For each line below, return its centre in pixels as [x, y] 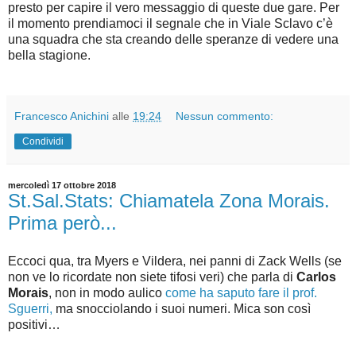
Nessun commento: [225, 116]
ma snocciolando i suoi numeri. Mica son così [182, 309]
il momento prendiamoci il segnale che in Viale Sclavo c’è [170, 24]
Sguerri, [30, 309]
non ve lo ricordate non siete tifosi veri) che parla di [152, 277]
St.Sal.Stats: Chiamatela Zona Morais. [169, 201]
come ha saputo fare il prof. [241, 293]
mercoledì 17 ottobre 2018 [62, 186]
